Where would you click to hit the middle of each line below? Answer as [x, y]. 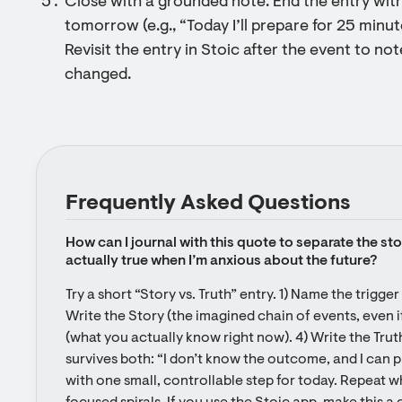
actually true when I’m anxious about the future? [221, 261]
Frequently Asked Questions [208, 204]
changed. [98, 75]
